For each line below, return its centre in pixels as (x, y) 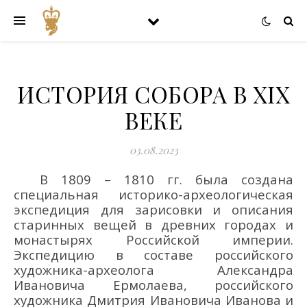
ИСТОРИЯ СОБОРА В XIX (153, 94)
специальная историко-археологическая (153, 194)
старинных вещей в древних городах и (153, 224)
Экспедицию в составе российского (153, 255)
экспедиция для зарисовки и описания (153, 209)
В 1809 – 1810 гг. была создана (44, 179)
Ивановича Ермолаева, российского (153, 285)
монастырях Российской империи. (153, 240)
